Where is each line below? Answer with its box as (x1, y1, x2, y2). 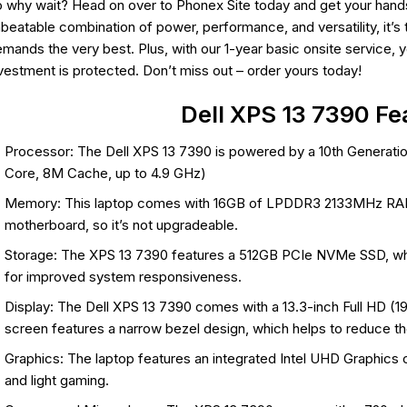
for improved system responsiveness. (4, 268, 242, 286)
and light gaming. (4, 372, 109, 390)
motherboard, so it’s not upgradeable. (4, 216, 238, 234)
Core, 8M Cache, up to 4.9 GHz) (4, 164, 206, 183)
